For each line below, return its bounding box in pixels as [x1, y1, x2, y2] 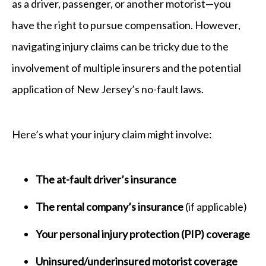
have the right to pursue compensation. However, [12, 18, 240, 31]
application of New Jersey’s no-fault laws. [12, 82, 204, 96]
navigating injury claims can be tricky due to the [12, 39, 229, 53]
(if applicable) [183, 199, 247, 213]
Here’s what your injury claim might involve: [12, 127, 212, 141]
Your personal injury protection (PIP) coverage [36, 227, 250, 240]
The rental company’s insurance [36, 199, 183, 213]
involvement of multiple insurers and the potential [12, 61, 241, 74]
